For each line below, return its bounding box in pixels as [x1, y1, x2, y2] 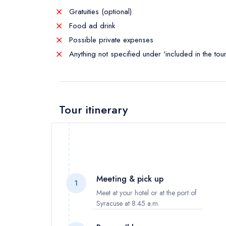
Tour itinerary [59, 101, 128, 118]
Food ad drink [67, 20, 115, 31]
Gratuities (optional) [67, 6, 132, 17]
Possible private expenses [67, 34, 153, 45]
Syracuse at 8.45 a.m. [96, 198, 159, 208]
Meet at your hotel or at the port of [96, 187, 197, 198]
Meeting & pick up [96, 173, 163, 185]
